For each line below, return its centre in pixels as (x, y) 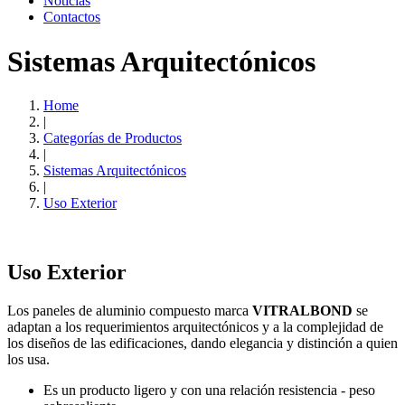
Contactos (72, 17)
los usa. (28, 360)
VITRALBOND (302, 311)
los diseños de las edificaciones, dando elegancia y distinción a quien (202, 344)
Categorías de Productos (113, 138)
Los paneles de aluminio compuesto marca (130, 311)
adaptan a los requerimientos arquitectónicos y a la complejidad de (195, 327)
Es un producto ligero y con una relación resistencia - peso (209, 391)
